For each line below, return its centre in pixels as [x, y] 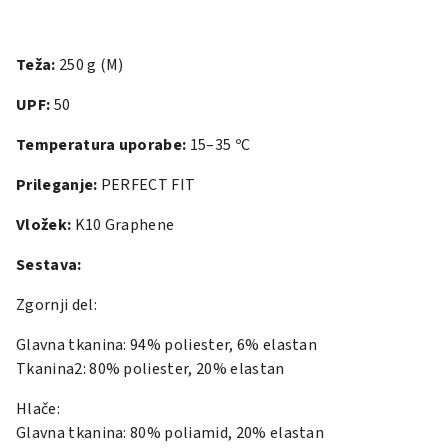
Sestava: [49, 265]
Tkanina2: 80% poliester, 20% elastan [150, 369]
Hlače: [38, 409]
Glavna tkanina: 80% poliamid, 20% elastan [170, 433]
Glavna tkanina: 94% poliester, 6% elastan [167, 345]
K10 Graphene [123, 225]
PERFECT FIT [146, 185]
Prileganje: [57, 185]
